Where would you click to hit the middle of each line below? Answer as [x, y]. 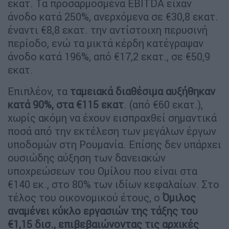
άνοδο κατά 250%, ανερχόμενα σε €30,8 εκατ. [113, 16]
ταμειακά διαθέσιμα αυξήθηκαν [143, 91]
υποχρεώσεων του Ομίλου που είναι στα [102, 171]
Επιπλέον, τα [39, 91]
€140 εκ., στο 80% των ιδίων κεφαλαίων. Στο [113, 184]
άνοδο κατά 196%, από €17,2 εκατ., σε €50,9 [109, 56]
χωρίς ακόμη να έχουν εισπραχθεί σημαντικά [112, 118]
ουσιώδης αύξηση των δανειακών [87, 157]
